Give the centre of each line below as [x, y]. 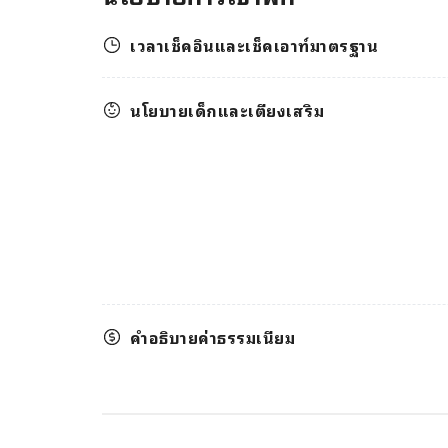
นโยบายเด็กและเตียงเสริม [227, 109]
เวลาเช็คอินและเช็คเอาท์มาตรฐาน [254, 44]
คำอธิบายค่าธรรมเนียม [212, 336]
